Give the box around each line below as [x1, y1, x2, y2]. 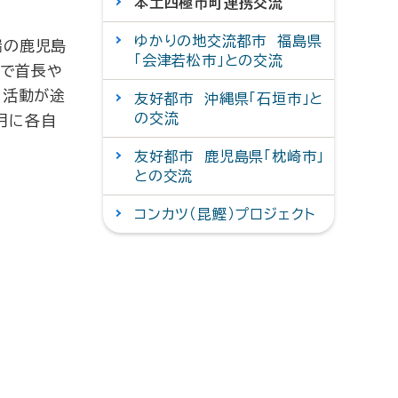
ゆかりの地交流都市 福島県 [134, 34, 322, 48]
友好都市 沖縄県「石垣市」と [134, 92, 324, 106]
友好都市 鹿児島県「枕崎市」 [134, 149, 325, 163]
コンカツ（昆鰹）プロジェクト [134, 207, 316, 221]
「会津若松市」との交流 [134, 53, 283, 68]
